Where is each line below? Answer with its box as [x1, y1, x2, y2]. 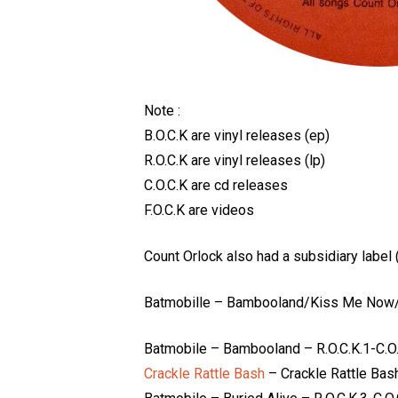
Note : [144, 102, 180, 119]
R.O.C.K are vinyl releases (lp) [144, 152, 325, 169]
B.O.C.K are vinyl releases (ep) [144, 127, 330, 144]
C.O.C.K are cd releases [144, 177, 288, 194]
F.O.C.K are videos [144, 202, 254, 219]
